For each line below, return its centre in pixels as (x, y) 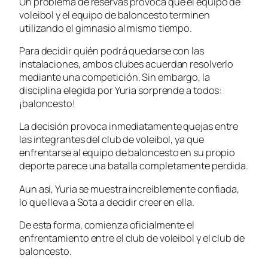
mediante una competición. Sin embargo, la (115, 77)
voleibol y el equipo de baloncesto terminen (115, 15)
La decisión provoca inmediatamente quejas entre (129, 127)
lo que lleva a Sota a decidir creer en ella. (107, 202)
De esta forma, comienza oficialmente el (107, 225)
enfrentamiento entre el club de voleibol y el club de (132, 238)
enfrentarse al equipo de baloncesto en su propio (127, 153)
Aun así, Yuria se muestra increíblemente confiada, (129, 189)
